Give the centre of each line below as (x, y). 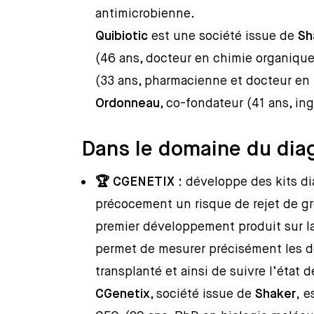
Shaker (276, 294)
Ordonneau (128, 104)
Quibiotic (122, 36)
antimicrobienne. (145, 14)
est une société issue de (223, 36)
